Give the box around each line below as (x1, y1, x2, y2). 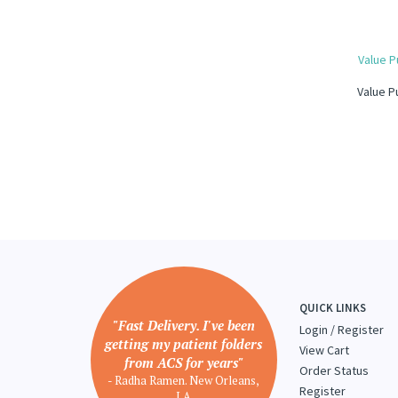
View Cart (299, 342, 349, 358)
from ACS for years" (123, 353, 243, 371)
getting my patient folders (105, 334, 263, 353)
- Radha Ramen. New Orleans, (107, 371, 260, 388)
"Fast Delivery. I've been (112, 315, 255, 334)
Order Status (299, 362, 369, 378)
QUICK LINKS (299, 300, 366, 315)
